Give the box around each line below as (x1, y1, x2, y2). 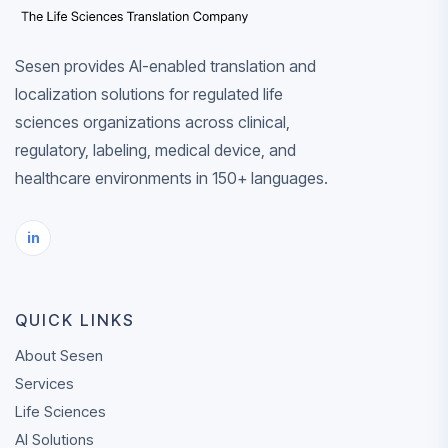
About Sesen (15, 345, 103, 365)
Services (15, 373, 74, 393)
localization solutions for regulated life (15, 83, 283, 104)
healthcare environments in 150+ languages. (15, 167, 328, 188)
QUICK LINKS (15, 309, 135, 330)
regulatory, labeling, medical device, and (15, 139, 296, 160)
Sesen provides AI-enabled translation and (15, 55, 316, 76)
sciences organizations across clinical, (15, 111, 290, 132)
